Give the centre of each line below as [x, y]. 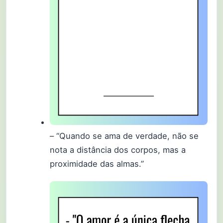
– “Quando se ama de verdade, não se [124, 136]
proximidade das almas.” [97, 164]
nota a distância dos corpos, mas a [118, 150]
